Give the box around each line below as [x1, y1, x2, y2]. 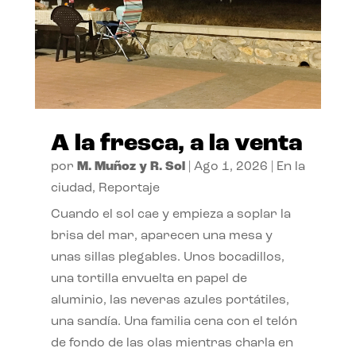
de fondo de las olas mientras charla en [50, 336, 293, 350]
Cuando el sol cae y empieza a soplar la [50, 207, 291, 221]
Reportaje [98, 181, 160, 195]
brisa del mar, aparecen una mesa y [50, 229, 273, 242]
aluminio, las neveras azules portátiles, [50, 293, 289, 307]
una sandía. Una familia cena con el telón [50, 315, 297, 328]
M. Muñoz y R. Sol [76, 160, 185, 173]
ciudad [50, 181, 92, 195]
